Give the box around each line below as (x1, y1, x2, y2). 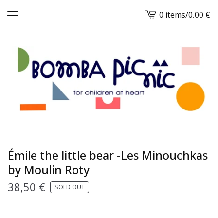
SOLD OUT (54, 182, 85, 191)
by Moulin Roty (8, 162, 90, 178)
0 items (159, 9, 185, 20)
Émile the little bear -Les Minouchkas (8, 147, 208, 163)
